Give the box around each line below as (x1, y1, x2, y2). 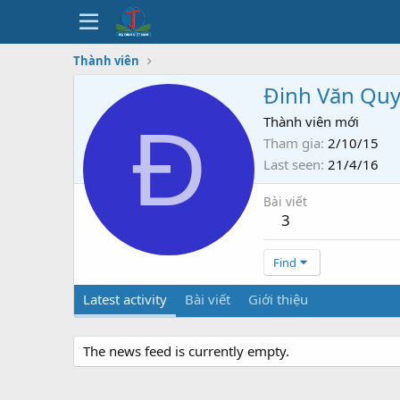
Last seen (263, 155, 321, 174)
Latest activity (83, 290, 167, 309)
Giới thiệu (248, 290, 308, 309)
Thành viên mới (263, 112, 359, 131)
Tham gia (263, 134, 321, 153)
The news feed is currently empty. (83, 342, 289, 361)
